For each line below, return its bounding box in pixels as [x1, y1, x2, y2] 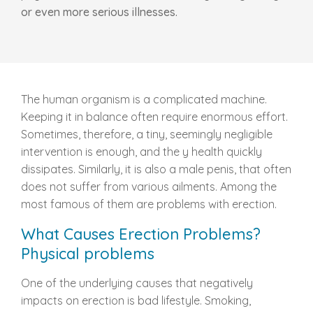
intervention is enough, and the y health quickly [21, 145, 262, 159]
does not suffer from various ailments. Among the [21, 180, 277, 194]
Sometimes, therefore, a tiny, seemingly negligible [21, 127, 272, 141]
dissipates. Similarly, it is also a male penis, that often [21, 162, 291, 176]
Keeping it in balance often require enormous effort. [21, 110, 288, 124]
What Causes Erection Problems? [21, 224, 261, 244]
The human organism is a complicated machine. [21, 92, 267, 106]
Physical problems [21, 244, 154, 263]
